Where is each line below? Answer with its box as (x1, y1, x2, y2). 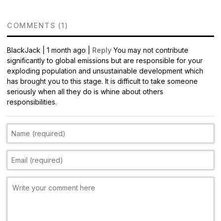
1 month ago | (47, 45, 92, 54)
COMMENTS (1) (7, 21, 68, 30)
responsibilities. (7, 97, 57, 106)
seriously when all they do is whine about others (7, 87, 163, 96)
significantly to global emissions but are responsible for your (7, 56, 203, 65)
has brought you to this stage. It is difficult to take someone (7, 76, 198, 85)
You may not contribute (113, 45, 188, 54)
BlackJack (7, 45, 42, 54)
